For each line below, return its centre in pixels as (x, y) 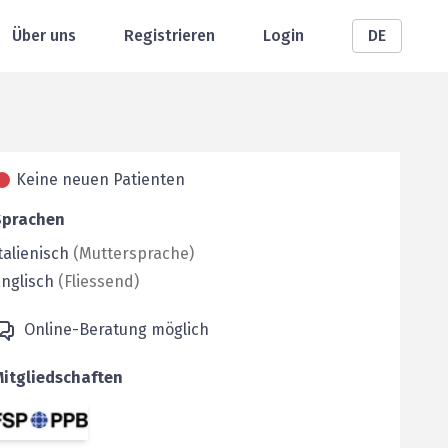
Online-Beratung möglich (116, 329)
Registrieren (169, 35)
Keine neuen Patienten (100, 179)
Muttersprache (134, 253)
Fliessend (99, 281)
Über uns (44, 35)
